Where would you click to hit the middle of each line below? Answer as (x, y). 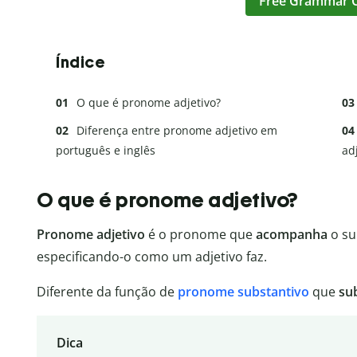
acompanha (293, 235)
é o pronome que (200, 235)
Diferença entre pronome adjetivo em (177, 130)
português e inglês (106, 150)
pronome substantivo (243, 292)
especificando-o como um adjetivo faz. (152, 257)
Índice (80, 62)
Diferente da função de (107, 292)
